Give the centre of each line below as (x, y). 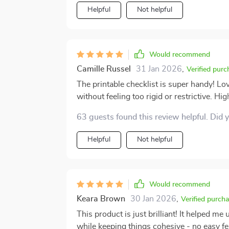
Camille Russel (104, 69)
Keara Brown (101, 199)
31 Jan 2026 (159, 69)
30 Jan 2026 (153, 199)
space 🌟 (92, 109)
